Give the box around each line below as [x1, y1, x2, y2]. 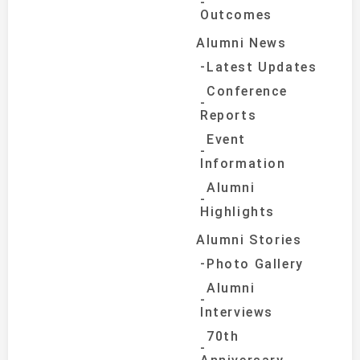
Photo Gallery [207, 256, 304, 272]
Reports [200, 107, 257, 123]
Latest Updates [207, 59, 317, 75]
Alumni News [196, 35, 287, 51]
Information [200, 155, 286, 171]
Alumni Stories [196, 231, 302, 247]
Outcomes [200, 6, 272, 22]
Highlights [200, 203, 275, 219]
